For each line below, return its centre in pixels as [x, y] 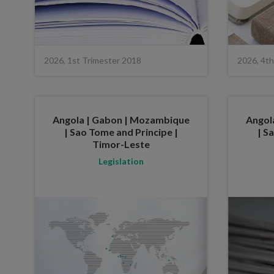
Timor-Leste [121, 144]
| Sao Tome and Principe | [121, 131]
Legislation [121, 161]
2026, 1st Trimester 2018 [93, 60]
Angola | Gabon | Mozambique [121, 119]
